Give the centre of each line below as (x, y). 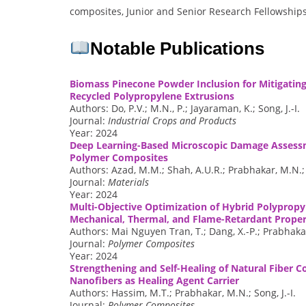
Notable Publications (177, 49)
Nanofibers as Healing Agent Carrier (154, 281)
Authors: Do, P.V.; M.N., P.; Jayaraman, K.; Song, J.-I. (185, 109)
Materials (128, 182)
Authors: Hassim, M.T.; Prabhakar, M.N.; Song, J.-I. (183, 293)
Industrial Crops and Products (172, 121)
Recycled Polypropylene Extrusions (152, 96)
